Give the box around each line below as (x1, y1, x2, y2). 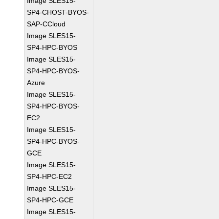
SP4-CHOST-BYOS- (27, 8, 89, 16)
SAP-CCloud (27, 20, 66, 28)
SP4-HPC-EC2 (27, 173, 72, 180)
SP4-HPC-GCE (27, 196, 74, 204)
